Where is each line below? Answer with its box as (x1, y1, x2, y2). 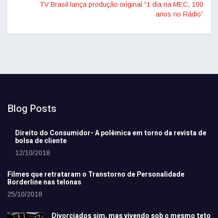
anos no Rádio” (156, 10, 203, 18)
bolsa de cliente (15, 136, 67, 146)
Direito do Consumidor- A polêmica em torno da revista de (15, 128, 206, 139)
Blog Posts (7, 102, 56, 116)
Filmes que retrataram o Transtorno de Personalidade (7, 169, 184, 180)
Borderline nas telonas (7, 177, 81, 188)
